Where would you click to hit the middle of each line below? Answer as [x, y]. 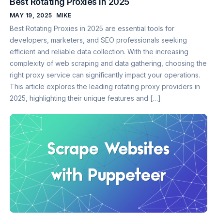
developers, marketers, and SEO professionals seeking [98, 40]
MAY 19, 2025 [31, 15]
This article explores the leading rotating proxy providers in [105, 87]
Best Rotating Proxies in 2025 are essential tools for [92, 29]
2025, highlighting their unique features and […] [85, 98]
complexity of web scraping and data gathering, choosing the [108, 63]
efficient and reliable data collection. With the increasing [99, 52]
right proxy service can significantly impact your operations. [105, 75]
